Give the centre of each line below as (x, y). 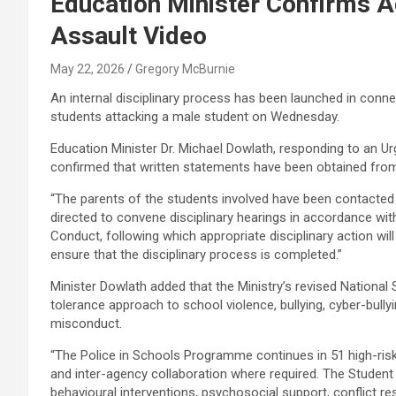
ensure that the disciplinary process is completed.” (196, 254)
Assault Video (129, 35)
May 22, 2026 (88, 69)
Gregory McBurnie (185, 69)
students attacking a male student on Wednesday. (195, 116)
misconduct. (86, 323)
